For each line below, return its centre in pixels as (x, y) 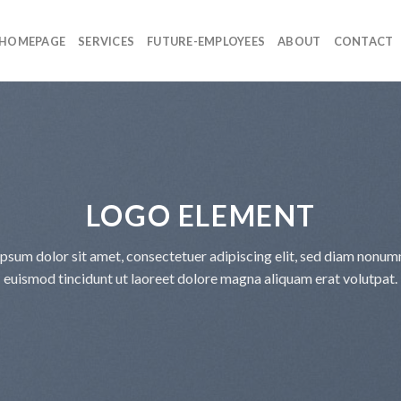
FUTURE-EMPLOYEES (206, 41)
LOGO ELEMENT (200, 215)
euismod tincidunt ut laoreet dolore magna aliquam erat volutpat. (200, 277)
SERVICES (107, 41)
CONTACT (363, 41)
